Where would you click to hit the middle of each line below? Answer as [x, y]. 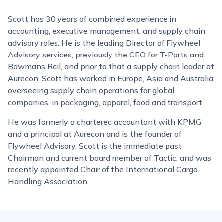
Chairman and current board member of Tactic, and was [110, 158]
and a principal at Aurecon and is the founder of [95, 134]
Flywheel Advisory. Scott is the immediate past [95, 146]
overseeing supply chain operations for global [91, 90]
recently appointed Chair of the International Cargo [103, 169]
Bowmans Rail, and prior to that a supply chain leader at [111, 66]
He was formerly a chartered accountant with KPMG [105, 122]
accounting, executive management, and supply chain [107, 31]
